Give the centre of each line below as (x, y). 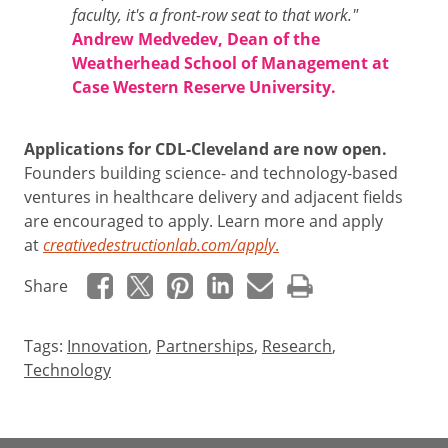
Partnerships (205, 345)
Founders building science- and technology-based (211, 172)
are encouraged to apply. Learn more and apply (203, 220)
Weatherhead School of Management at (230, 63)
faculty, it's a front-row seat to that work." (215, 15)
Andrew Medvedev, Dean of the (196, 39)
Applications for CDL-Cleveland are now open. (205, 148)
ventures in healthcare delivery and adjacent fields (213, 196)
